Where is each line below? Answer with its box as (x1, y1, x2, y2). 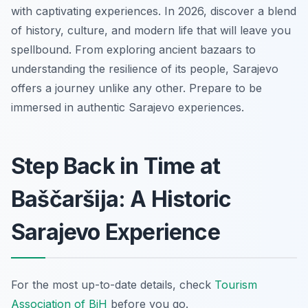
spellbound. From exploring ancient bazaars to (11, 43, 256, 57)
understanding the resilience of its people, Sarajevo (11, 62, 278, 76)
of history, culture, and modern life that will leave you (11, 23, 291, 38)
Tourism (214, 278, 257, 292)
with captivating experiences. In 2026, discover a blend (11, 4, 296, 19)
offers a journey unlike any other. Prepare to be (11, 81, 262, 96)
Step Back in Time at (11, 153, 220, 180)
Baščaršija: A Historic (11, 186, 232, 213)
